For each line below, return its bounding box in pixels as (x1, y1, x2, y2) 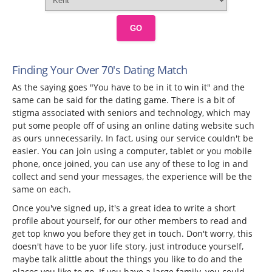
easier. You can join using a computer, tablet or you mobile (12, 145, 252, 157)
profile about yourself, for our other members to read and (12, 215, 247, 227)
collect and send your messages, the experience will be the (12, 171, 252, 183)
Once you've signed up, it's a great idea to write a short (12, 202, 236, 214)
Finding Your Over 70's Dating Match (12, 63, 188, 78)
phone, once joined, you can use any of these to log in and (12, 158, 248, 170)
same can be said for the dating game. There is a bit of (12, 94, 235, 106)
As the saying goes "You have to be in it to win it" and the (12, 81, 245, 93)
